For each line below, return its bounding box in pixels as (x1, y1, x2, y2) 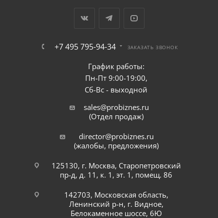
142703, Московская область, (64, 190, 168, 200)
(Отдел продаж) (89, 111, 144, 121)
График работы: (88, 61, 145, 71)
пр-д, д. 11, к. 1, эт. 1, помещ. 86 (60, 170, 172, 180)
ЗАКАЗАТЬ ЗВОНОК (127, 44, 178, 51)
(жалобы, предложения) (73, 141, 159, 150)
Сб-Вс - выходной (85, 85, 147, 94)
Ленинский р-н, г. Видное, (69, 199, 163, 209)
